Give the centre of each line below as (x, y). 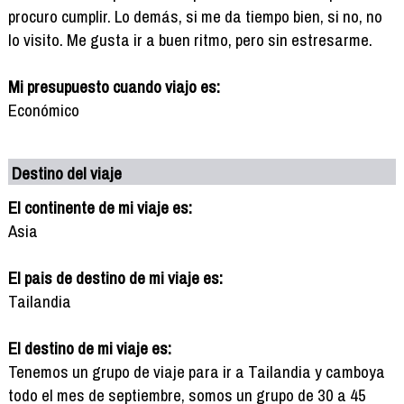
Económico (43, 110)
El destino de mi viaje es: (89, 348)
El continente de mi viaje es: (100, 207)
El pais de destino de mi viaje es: (115, 277)
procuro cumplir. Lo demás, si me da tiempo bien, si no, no (195, 16)
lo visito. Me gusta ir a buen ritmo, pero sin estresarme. (190, 39)
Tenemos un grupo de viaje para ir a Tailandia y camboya (196, 371)
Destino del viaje (67, 173)
